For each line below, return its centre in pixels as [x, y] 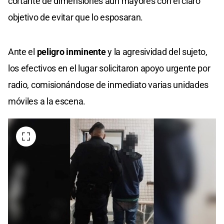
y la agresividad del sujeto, [156, 52]
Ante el [21, 52]
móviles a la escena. [47, 101]
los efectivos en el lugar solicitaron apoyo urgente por [109, 68]
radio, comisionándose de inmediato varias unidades [108, 85]
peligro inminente [70, 52]
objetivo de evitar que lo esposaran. [76, 17]
